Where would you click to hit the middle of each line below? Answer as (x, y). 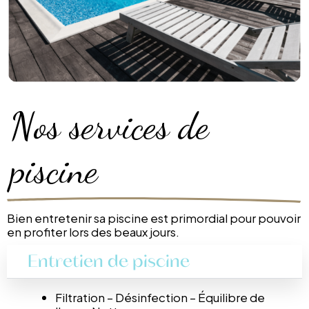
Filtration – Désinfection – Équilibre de (160, 297)
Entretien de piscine (109, 261)
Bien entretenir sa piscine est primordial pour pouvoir (154, 218)
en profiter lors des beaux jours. (93, 232)
